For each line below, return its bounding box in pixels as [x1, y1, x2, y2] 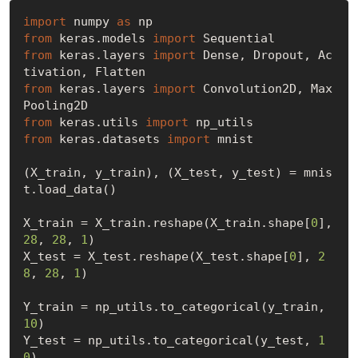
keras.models [51, 30, 153, 46]
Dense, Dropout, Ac [195, 47, 332, 62]
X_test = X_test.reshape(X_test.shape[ [22, 249, 289, 264]
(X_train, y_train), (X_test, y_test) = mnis [22, 165, 332, 180]
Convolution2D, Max [195, 81, 332, 96]
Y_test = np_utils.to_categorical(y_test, [22, 332, 318, 348]
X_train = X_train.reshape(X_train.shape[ [22, 215, 311, 230]
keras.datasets [51, 131, 167, 146]
